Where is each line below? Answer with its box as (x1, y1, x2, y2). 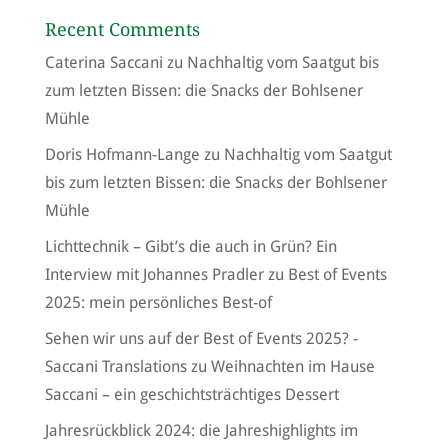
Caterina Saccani (44, 52, 163, 72)
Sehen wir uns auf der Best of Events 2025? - (44, 328, 358, 348)
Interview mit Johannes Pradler (44, 264, 264, 284)
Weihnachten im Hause (210, 356, 375, 376)
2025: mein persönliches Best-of (44, 292, 272, 312)
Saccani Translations (44, 356, 187, 376)
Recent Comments (44, 18, 200, 40)
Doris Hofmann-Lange (44, 144, 200, 164)
